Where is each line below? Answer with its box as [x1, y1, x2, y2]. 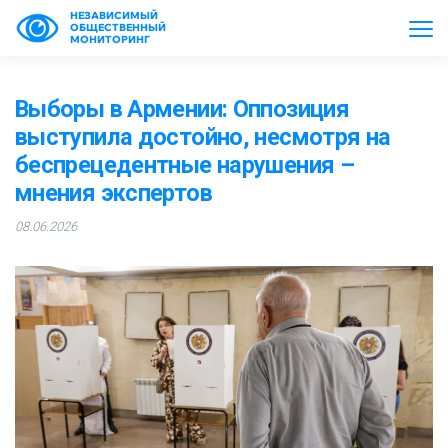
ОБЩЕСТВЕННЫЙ [70, 21, 166, 34]
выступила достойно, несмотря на [15, 123, 391, 151]
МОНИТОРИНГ [70, 33, 150, 46]
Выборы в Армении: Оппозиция [15, 95, 349, 123]
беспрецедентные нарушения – [15, 151, 354, 179]
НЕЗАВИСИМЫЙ [70, 9, 158, 22]
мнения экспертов [15, 179, 212, 207]
